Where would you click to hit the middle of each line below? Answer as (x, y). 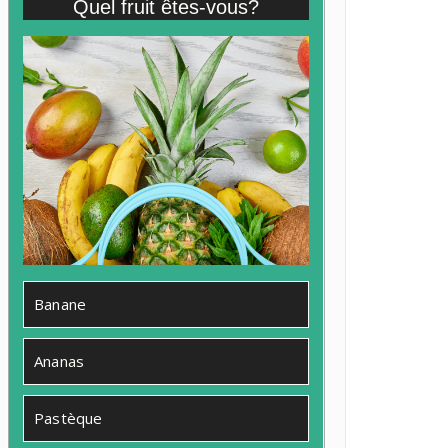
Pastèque (68, 417)
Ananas (59, 360)
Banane (60, 303)
